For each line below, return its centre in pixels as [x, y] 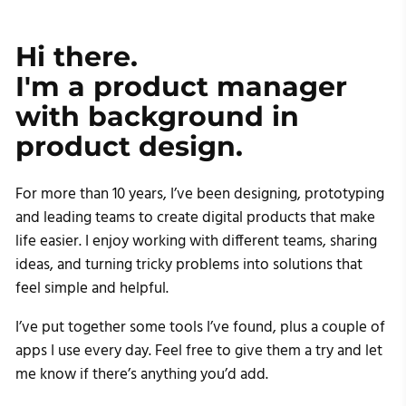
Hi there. [80, 57]
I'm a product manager [185, 87]
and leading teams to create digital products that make [195, 218]
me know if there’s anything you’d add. [143, 375]
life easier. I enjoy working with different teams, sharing [196, 242]
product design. [129, 147]
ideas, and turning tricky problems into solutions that [188, 266]
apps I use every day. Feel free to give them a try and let [198, 352]
